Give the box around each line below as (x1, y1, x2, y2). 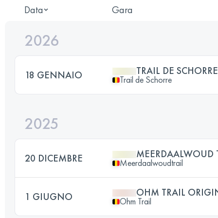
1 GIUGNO (25, 190, 73, 203)
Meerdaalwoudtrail (120, 157, 183, 168)
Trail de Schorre (120, 74, 172, 85)
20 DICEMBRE (25, 152, 83, 164)
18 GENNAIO (25, 69, 82, 81)
